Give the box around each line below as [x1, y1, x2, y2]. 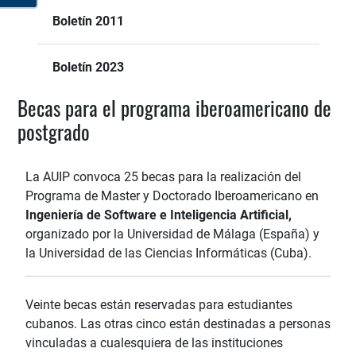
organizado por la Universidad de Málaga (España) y [25, 226, 319, 242]
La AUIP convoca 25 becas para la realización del [25, 169, 301, 185]
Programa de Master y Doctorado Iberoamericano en [25, 188, 319, 204]
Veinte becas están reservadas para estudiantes [25, 297, 292, 313]
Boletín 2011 [52, 14, 124, 29]
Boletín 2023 [52, 60, 124, 75]
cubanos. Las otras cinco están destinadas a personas [25, 316, 331, 332]
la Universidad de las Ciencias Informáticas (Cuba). [25, 246, 311, 261]
